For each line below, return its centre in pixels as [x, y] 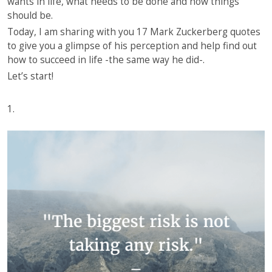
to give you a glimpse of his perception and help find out [132, 46]
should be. [30, 15]
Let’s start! [30, 76]
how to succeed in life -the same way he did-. [106, 60]
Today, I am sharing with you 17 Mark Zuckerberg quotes [134, 32]
